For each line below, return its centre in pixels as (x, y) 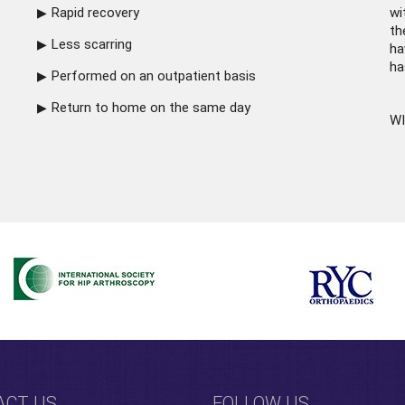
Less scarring (91, 44)
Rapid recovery (95, 13)
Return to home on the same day (151, 108)
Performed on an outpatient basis (153, 76)
